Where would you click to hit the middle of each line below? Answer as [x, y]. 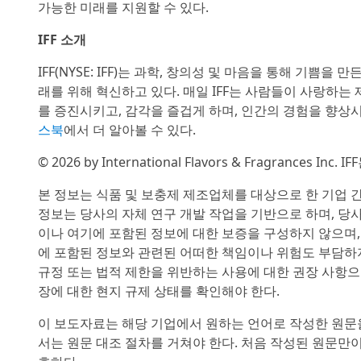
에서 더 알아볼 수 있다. [130, 130]
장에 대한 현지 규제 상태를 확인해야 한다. [159, 291]
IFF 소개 [62, 39]
